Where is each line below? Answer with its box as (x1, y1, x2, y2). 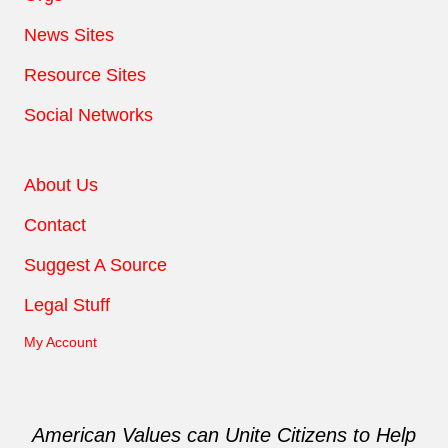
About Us (24, 174, 98, 195)
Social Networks (24, 104, 153, 125)
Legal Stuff (24, 294, 110, 315)
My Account (24, 333, 97, 350)
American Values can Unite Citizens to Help (32, 423, 416, 446)
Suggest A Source (24, 254, 167, 275)
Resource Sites (24, 64, 146, 85)
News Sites (24, 24, 114, 45)
